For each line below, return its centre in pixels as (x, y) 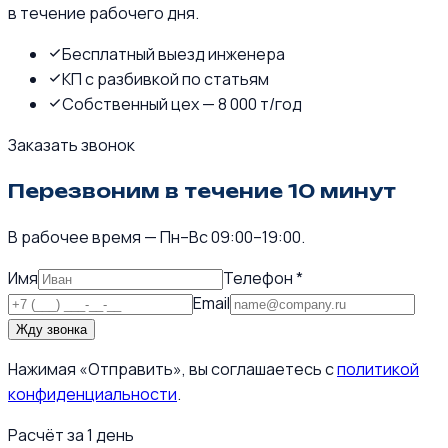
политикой (378, 368)
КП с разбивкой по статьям (165, 79)
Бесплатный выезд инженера (173, 54)
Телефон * (263, 277)
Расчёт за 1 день (71, 434)
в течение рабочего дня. (103, 13)
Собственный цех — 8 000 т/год (182, 104)
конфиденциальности (92, 393)
